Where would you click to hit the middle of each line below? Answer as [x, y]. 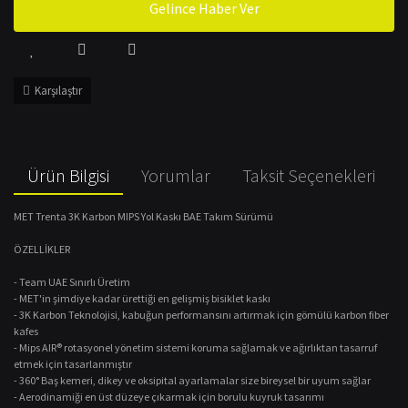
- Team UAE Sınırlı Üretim [72, 282]
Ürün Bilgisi [68, 175]
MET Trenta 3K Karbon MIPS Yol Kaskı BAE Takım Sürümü [143, 216]
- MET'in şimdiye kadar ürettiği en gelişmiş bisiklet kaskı [142, 298]
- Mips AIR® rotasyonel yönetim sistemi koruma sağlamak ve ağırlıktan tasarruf [195, 347]
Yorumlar [176, 175]
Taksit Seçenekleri [309, 175]
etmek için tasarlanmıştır [73, 364]
